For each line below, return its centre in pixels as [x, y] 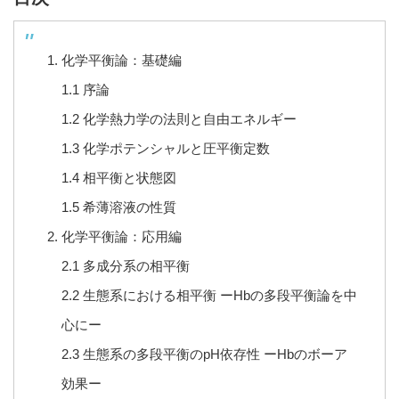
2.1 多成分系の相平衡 [125, 266]
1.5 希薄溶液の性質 [118, 208]
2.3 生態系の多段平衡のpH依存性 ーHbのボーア [204, 354]
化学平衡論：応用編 [121, 237]
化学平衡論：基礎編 [121, 61]
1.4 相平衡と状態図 [118, 178]
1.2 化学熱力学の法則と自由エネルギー [179, 119]
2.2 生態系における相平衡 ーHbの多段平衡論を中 [209, 296]
